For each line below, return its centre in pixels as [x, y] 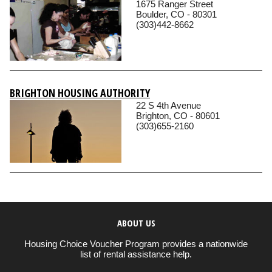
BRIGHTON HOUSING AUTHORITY [80, 93]
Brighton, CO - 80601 [178, 116]
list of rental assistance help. [136, 254]
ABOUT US [136, 223]
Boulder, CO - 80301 [176, 15]
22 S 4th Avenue [168, 106]
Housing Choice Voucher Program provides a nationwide [136, 243]
